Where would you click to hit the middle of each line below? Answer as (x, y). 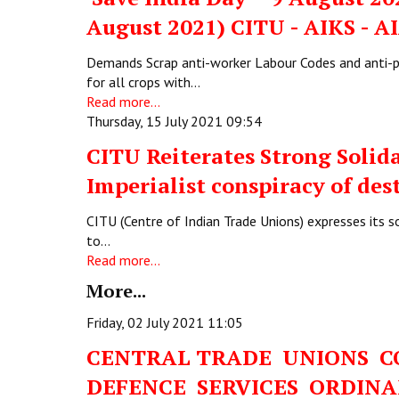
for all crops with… (143, 82)
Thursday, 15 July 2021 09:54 (174, 121)
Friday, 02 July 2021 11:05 (165, 322)
